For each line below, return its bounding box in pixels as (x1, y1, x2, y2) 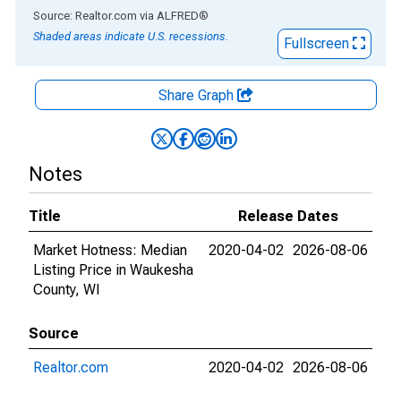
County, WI (33, 281, 100, 298)
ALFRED (157, 9, 199, 22)
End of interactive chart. (15, 6, 162, 23)
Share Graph (158, 87, 237, 104)
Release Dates (238, 208, 338, 225)
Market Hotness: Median (33, 242, 187, 259)
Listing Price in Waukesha (33, 261, 193, 278)
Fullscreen (284, 35, 353, 52)
